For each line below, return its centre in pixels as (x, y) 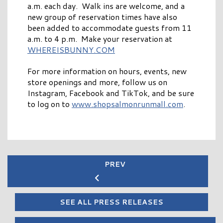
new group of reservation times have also (102, 17)
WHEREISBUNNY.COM (71, 50)
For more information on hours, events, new (107, 71)
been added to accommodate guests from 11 (110, 28)
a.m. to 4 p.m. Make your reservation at (101, 39)
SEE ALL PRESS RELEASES (111, 202)
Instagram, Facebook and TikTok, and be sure (111, 93)
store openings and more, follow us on (97, 82)
